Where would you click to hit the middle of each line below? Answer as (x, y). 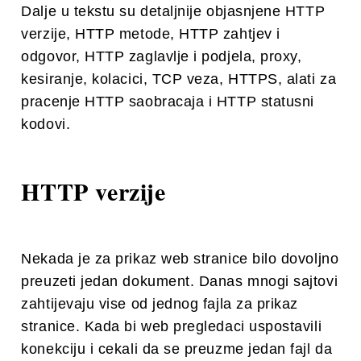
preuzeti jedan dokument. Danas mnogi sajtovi (180, 281)
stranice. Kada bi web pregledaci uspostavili (172, 326)
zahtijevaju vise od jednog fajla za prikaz (160, 303)
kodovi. (46, 124)
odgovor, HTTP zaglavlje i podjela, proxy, (162, 56)
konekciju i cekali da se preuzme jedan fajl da (177, 349)
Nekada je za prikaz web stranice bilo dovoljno (180, 258)
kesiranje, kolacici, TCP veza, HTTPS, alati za (179, 79)
